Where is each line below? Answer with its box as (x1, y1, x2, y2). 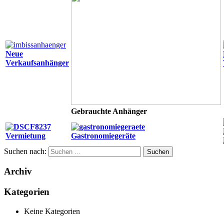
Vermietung (5, 131, 45, 140)
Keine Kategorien (24, 206, 80, 215)
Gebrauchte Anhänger (71, 106, 147, 115)
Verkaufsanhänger (5, 58, 69, 67)
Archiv (4, 166, 32, 177)
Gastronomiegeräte (71, 131, 135, 140)
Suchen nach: (4, 146, 46, 155)
